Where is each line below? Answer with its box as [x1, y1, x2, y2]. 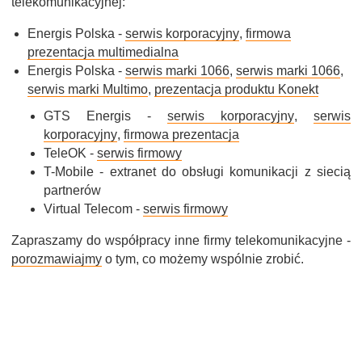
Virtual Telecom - [44, 202, 143, 216]
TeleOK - [44, 146, 97, 160]
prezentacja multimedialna [27, 45, 179, 59]
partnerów [44, 183, 101, 197]
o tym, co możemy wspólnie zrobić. [102, 252, 304, 266]
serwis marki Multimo [27, 82, 148, 96]
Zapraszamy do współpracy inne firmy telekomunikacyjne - [11, 234, 351, 247]
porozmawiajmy [11, 252, 102, 266]
